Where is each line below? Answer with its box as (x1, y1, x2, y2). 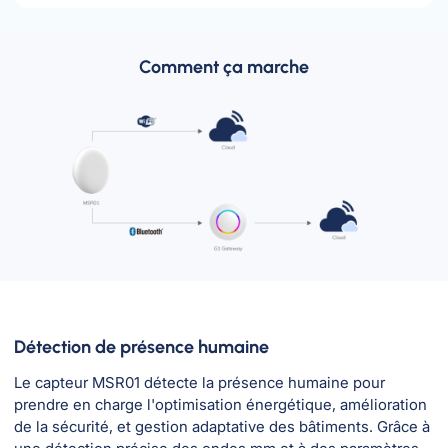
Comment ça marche (139, 56, 309, 79)
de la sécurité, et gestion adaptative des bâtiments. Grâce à (14, 416, 430, 436)
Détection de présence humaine (14, 335, 269, 358)
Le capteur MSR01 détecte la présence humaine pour (14, 372, 385, 392)
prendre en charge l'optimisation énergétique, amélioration (14, 394, 427, 414)
